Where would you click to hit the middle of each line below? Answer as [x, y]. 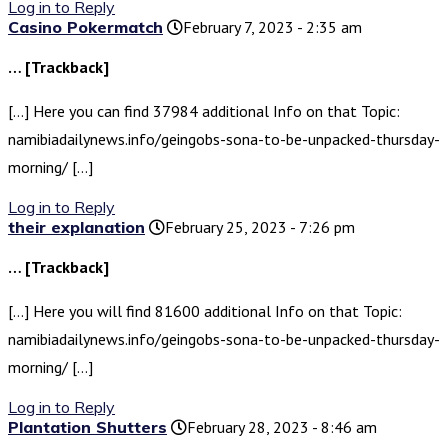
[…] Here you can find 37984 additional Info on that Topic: [204, 111]
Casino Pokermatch [85, 27]
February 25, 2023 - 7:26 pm [260, 227]
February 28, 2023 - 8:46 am [282, 427]
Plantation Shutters [87, 427]
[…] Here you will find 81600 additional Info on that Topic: [205, 311]
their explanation [76, 227]
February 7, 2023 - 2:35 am [272, 27]
